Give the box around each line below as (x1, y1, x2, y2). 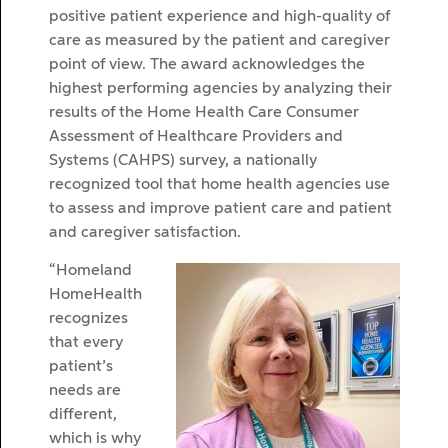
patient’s (49, 359, 113, 376)
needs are (49, 383, 121, 400)
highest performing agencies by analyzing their (49, 80, 392, 97)
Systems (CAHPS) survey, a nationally (49, 152, 317, 169)
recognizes (49, 311, 128, 328)
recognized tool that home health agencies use (49, 176, 390, 193)
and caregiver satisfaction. (49, 224, 241, 241)
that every (49, 335, 123, 352)
